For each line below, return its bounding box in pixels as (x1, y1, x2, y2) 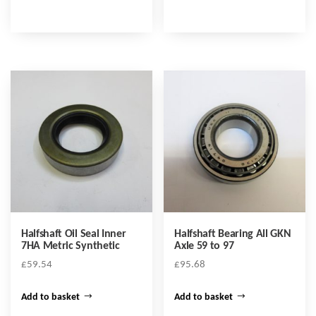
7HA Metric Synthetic (21, 240, 120, 252)
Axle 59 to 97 (174, 240, 234, 252)
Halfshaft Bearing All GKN (174, 228, 291, 240)
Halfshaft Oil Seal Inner (21, 228, 126, 240)
